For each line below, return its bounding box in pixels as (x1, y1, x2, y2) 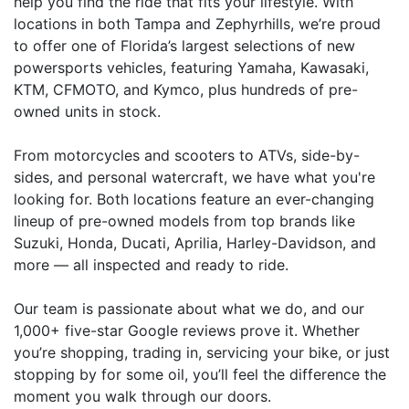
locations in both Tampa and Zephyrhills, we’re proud (14, 15, 381, 33)
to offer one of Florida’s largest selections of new (14, 37, 355, 55)
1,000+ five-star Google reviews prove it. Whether (14, 321, 360, 340)
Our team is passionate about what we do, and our (14, 299, 364, 318)
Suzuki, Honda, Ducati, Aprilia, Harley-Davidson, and (14, 234, 376, 252)
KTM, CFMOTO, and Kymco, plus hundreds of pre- (14, 80, 358, 99)
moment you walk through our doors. (14, 387, 271, 405)
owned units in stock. (14, 102, 161, 121)
